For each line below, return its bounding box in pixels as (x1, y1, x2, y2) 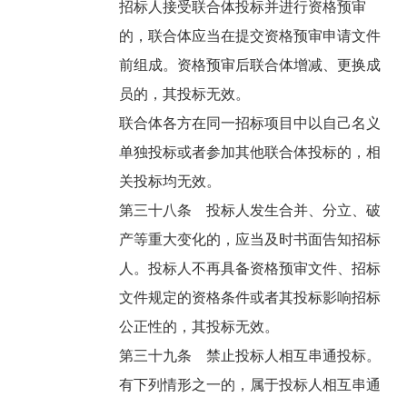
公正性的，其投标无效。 (119, 319, 283, 335)
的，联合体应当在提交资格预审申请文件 (119, 28, 382, 45)
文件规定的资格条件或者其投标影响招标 (119, 290, 382, 306)
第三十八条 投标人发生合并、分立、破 (119, 203, 382, 219)
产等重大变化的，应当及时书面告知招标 (119, 232, 382, 248)
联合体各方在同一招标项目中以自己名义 (119, 115, 382, 132)
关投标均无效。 (119, 174, 225, 190)
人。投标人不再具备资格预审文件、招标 (119, 261, 382, 277)
